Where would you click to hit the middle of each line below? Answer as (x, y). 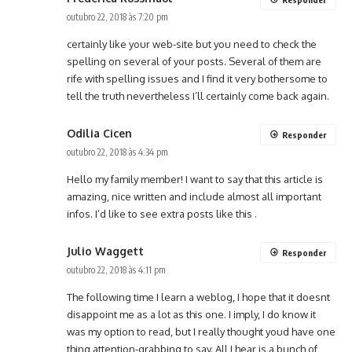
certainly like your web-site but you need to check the (192, 44)
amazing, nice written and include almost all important (194, 197)
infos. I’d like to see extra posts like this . (162, 214)
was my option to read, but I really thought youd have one (201, 332)
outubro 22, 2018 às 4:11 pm (116, 270)
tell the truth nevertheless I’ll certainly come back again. (198, 96)
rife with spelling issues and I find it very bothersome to (197, 79)
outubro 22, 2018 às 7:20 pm (117, 17)
